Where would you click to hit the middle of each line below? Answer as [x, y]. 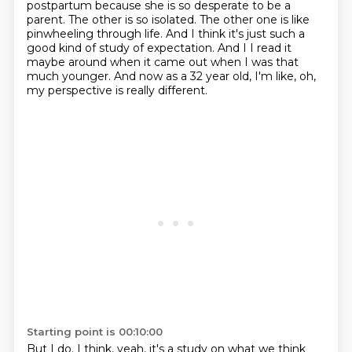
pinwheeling [61, 34]
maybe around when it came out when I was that [162, 62]
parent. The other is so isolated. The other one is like [168, 20]
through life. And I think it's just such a [200, 34]
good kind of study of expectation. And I [138, 48]
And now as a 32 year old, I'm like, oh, [214, 76]
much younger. [70, 76]
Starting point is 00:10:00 [94, 332]
